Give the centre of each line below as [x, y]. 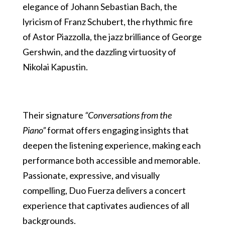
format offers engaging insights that [117, 130]
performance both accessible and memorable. [111, 160]
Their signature [53, 115]
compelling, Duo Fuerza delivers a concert [104, 190]
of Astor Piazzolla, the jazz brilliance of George [112, 37]
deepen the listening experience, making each [111, 145]
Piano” [34, 130]
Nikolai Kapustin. [55, 67]
